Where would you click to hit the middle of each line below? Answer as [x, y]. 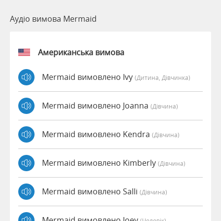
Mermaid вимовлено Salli [91, 192]
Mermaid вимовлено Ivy [88, 77]
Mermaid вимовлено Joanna [96, 106]
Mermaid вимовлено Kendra [97, 134]
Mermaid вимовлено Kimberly [100, 163]
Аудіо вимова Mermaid [53, 18]
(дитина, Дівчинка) [163, 78]
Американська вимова [81, 52]
